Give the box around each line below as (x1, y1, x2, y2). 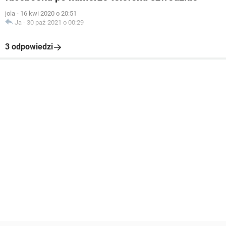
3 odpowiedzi (5, 42, 53, 51)
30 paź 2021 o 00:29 (27, 19, 84, 26)
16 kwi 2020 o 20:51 (20, 10, 77, 17)
